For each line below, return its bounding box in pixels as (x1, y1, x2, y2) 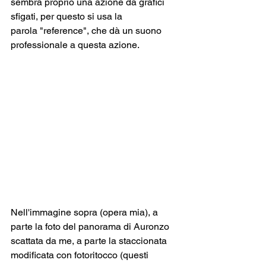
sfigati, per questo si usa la (11, 11, 125, 22)
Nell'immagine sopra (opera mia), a (11, 206, 160, 218)
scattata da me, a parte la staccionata (11, 235, 169, 246)
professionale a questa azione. (11, 39, 140, 50)
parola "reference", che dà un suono (11, 25, 164, 36)
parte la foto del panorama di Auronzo (11, 220, 172, 232)
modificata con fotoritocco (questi (11, 249, 151, 261)
